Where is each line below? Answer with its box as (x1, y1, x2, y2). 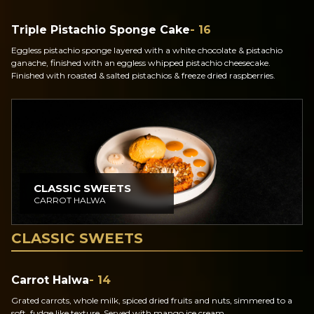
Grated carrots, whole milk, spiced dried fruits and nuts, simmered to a (11, 295, 292, 306)
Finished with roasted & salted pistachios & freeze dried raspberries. (11, 70, 275, 81)
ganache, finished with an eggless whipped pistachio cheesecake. (11, 57, 271, 68)
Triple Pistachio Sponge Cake (11, 23, 190, 36)
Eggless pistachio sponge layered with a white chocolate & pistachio (11, 45, 282, 55)
